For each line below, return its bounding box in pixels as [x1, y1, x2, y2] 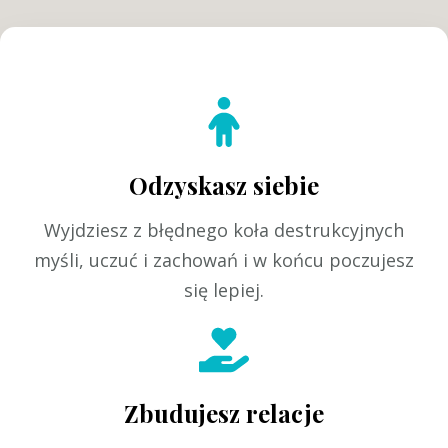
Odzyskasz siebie [129, 169, 319, 202]
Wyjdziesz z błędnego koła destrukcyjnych [44, 218, 404, 243]
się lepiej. [184, 278, 264, 303]
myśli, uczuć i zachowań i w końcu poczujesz [34, 248, 414, 273]
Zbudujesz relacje [124, 397, 324, 430]
